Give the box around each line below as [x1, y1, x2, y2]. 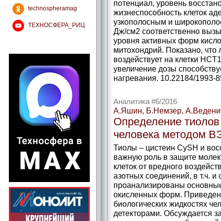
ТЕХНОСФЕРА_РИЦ [27, 22, 85, 29]
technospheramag [27, 5, 77, 12]
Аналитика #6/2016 [113, 98, 177, 106]
